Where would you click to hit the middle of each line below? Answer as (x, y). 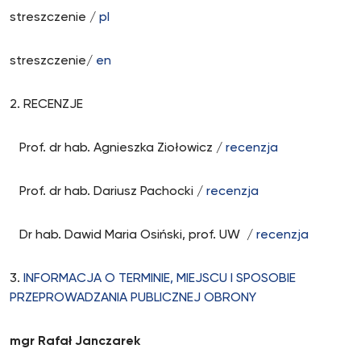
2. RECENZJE (46, 105)
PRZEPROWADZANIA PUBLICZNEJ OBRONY (133, 298)
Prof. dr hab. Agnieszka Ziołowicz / (118, 148)
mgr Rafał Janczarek (75, 342)
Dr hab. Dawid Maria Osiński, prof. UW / (133, 235)
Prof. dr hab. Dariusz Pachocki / (108, 192)
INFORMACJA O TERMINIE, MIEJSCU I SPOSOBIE (160, 279)
